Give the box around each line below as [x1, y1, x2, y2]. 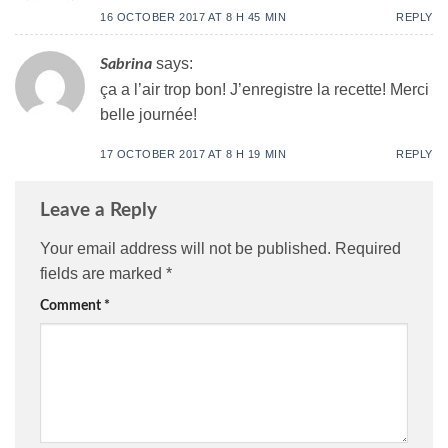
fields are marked [40, 264, 166, 282]
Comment [40, 297, 104, 313]
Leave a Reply [40, 201, 162, 221]
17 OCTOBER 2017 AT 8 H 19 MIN [100, 147, 287, 160]
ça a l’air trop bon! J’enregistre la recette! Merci [100, 80, 429, 98]
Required [335, 239, 401, 257]
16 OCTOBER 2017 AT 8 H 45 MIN [100, 11, 287, 24]
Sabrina [100, 55, 152, 72]
